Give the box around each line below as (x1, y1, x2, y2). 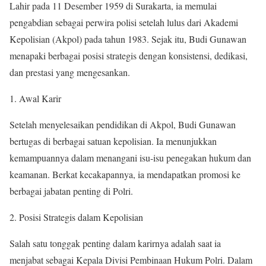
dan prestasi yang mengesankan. (9, 66, 130, 79)
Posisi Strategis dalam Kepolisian (19, 211, 143, 224)
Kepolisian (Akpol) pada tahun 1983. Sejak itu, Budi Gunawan (9, 33, 246, 46)
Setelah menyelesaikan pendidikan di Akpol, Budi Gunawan (9, 118, 236, 131)
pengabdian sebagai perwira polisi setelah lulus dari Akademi (9, 16, 238, 29)
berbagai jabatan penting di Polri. (9, 185, 133, 198)
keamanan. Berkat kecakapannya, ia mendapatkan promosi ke (9, 168, 240, 181)
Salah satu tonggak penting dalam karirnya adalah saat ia (9, 237, 221, 250)
